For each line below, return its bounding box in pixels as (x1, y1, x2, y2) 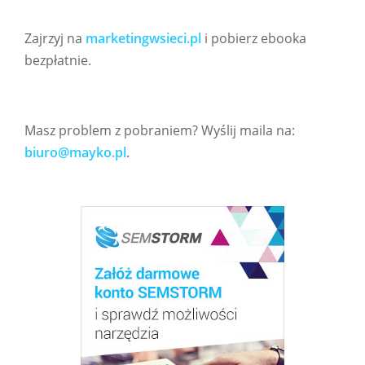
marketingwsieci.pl (86, 29, 201, 47)
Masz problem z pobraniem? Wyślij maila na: (24, 121, 295, 139)
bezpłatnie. (24, 51, 91, 69)
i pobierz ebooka (201, 29, 306, 47)
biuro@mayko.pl (24, 143, 126, 161)
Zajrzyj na (24, 29, 86, 47)
